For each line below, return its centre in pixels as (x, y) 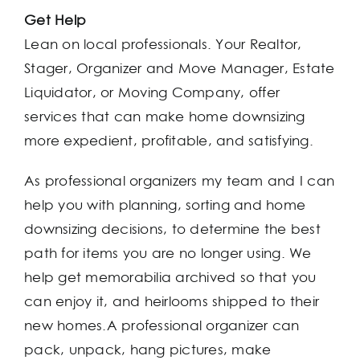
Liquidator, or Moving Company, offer (152, 92)
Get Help (55, 20)
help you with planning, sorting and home (165, 205)
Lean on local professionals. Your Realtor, (163, 44)
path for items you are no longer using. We (168, 253)
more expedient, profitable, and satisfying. (169, 140)
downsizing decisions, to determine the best (172, 229)
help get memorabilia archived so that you (170, 277)
